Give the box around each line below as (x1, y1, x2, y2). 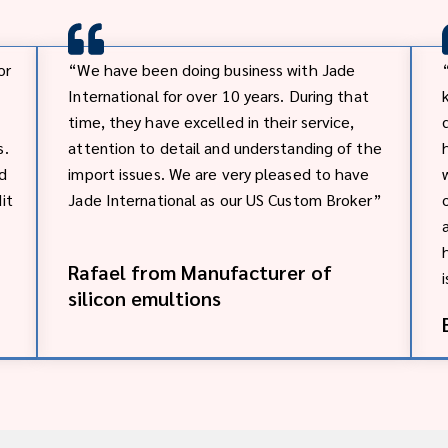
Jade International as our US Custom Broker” (68, 188, 382, 210)
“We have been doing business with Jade (68, 58, 356, 80)
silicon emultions (68, 284, 222, 311)
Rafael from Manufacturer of (68, 258, 333, 285)
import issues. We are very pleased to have (68, 162, 370, 184)
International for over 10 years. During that (68, 84, 369, 106)
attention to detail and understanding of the (68, 136, 382, 158)
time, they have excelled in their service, (68, 110, 355, 132)
